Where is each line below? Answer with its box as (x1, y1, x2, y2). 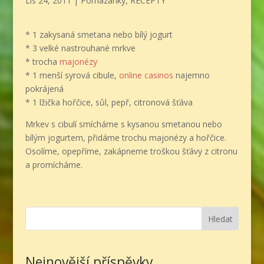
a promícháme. (25, 159, 82, 170)
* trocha (25, 56, 60, 67)
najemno (173, 70, 210, 81)
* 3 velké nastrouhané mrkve (25, 42, 136, 54)
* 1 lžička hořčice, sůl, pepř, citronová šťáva (25, 97, 193, 108)
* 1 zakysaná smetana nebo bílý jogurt (25, 29, 173, 40)
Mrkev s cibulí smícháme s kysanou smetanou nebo (25, 118, 222, 130)
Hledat (207, 213, 233, 225)
